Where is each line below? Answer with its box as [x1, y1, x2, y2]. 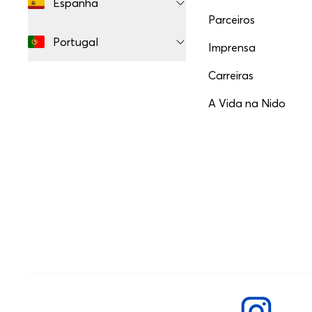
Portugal [53, 35, 98, 49]
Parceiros [208, 13, 256, 26]
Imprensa [208, 40, 256, 54]
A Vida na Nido [208, 96, 286, 110]
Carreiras [208, 68, 254, 82]
